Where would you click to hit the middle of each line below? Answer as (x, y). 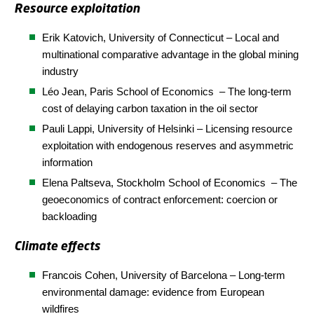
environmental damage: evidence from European (153, 292)
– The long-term (253, 91)
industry (60, 71)
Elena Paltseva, (79, 183)
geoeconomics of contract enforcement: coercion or (160, 199)
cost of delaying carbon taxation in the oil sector (150, 108)
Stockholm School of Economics (192, 183)
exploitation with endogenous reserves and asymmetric (168, 145)
